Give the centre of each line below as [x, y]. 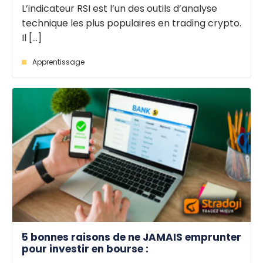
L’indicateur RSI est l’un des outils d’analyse [119, 8]
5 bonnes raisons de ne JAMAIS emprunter [131, 237]
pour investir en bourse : [85, 249]
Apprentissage [58, 62]
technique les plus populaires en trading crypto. [131, 23]
